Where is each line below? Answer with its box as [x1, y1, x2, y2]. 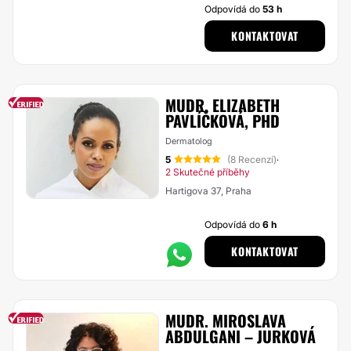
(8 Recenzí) [227, 154, 277, 165]
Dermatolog [165, 136, 212, 147]
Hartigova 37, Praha [165, 185, 251, 197]
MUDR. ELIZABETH [165, 93, 280, 117]
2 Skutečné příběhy [165, 166, 250, 178]
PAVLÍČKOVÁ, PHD [165, 109, 280, 132]
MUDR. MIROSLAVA [165, 309, 286, 332]
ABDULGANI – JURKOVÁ [165, 324, 316, 348]
